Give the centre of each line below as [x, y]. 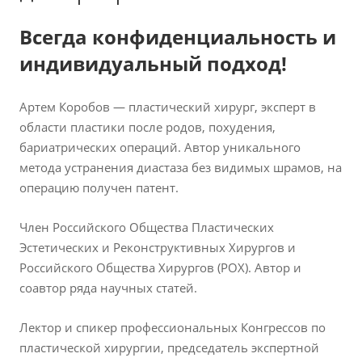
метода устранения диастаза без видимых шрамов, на [181, 167]
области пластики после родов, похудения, [147, 126]
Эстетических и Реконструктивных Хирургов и [158, 247]
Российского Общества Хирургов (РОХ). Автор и [160, 267]
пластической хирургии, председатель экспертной [169, 347]
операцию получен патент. [99, 187]
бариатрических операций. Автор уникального [160, 147]
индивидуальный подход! [153, 63]
